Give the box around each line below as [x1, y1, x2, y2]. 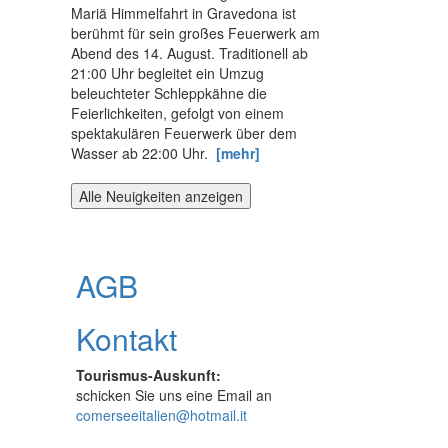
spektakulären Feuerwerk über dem [71, 123, 297, 144]
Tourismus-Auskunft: [76, 365, 221, 386]
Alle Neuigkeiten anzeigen [79, 186, 243, 207]
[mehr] [216, 143, 260, 164]
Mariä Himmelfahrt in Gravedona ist [71, 3, 296, 24]
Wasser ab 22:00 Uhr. [71, 143, 216, 164]
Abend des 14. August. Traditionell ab [71, 43, 308, 64]
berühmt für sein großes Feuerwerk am [71, 23, 320, 44]
